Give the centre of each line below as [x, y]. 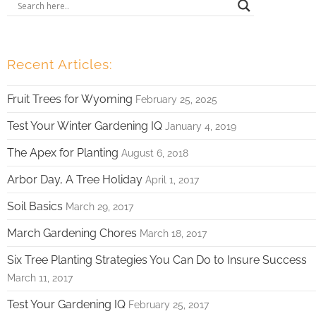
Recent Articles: [60, 65]
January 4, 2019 [201, 126]
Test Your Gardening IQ [66, 305]
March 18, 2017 [173, 233]
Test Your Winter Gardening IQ [85, 126]
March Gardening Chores [72, 233]
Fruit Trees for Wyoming [70, 99]
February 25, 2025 [176, 99]
